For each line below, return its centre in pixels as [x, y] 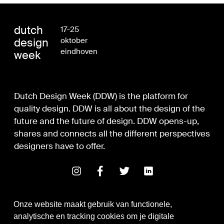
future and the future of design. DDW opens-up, [107, 121]
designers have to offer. [60, 146]
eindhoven [79, 51]
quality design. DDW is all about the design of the [110, 108]
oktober [74, 40]
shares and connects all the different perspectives [112, 133]
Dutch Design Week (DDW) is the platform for [101, 96]
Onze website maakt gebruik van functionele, [92, 204]
